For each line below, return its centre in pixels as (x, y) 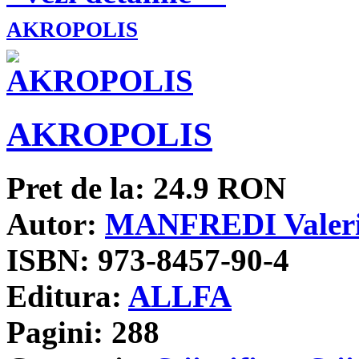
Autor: (52, 224)
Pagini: (55, 332)
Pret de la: (76, 188)
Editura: (64, 296)
